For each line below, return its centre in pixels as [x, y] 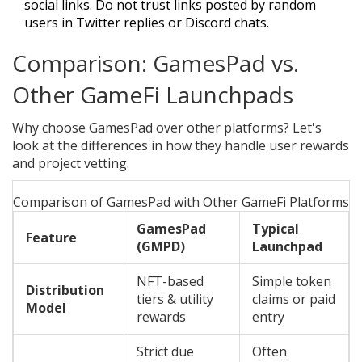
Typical [276, 229]
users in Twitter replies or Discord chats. [147, 23]
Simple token [292, 282]
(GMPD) [161, 247]
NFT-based [170, 282]
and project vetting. [71, 164]
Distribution [65, 290]
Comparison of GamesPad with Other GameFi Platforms [181, 202]
